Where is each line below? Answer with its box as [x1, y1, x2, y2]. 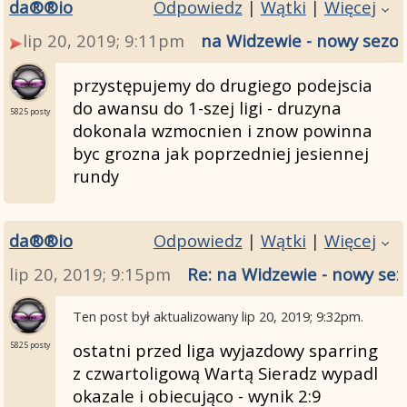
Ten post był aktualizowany [72, 307, 242, 326]
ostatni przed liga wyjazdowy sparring [72, 338, 378, 362]
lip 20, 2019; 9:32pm [241, 307, 361, 326]
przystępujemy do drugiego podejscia [72, 74, 372, 97]
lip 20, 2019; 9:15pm [9, 262, 171, 285]
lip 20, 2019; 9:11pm [23, 29, 184, 53]
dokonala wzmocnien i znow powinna [72, 119, 372, 143]
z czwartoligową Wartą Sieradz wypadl [72, 361, 378, 384]
